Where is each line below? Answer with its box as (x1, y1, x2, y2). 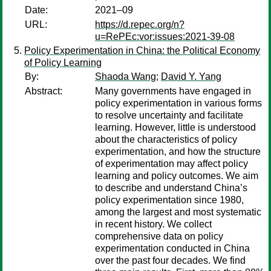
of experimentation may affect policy (95, 158, 248, 169)
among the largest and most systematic (95, 207, 261, 217)
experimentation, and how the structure (95, 146, 261, 157)
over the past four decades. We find (95, 255, 246, 266)
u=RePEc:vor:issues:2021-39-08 (95, 31, 235, 42)
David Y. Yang (161, 71, 221, 82)
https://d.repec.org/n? (95, 19, 184, 30)
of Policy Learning (24, 57, 102, 68)
